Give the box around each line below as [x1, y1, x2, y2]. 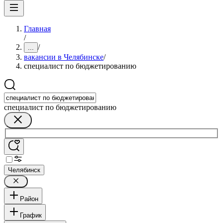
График [20, 211, 42, 219]
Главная [24, 24, 51, 33]
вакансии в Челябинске [24, 53, 104, 61]
